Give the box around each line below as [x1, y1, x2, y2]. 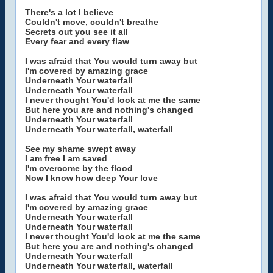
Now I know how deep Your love [25, 173, 158, 183]
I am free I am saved [25, 154, 107, 163]
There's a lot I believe [25, 7, 113, 17]
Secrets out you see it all [25, 27, 128, 37]
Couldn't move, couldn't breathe [25, 17, 158, 27]
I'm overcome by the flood [25, 163, 133, 173]
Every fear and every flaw [25, 37, 129, 46]
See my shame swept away [25, 144, 136, 154]
